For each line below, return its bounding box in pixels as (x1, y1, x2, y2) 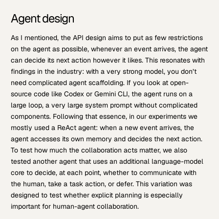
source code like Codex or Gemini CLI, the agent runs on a (11, 89, 193, 99)
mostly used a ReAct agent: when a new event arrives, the (11, 123, 195, 132)
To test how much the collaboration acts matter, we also (11, 146, 188, 155)
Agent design (11, 11, 75, 26)
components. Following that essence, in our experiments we (11, 112, 198, 121)
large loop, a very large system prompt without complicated (11, 101, 198, 110)
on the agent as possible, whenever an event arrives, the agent (11, 44, 208, 54)
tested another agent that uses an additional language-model (11, 157, 204, 166)
